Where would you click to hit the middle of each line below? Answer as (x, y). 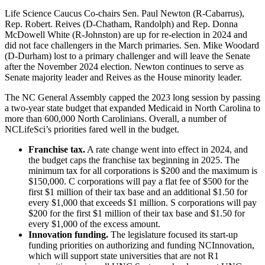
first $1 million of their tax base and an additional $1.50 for (138, 192)
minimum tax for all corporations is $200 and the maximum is (143, 170)
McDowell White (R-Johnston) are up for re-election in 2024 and (126, 34)
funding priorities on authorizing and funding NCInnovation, (141, 245)
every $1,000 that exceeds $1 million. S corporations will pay (143, 202)
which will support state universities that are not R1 (124, 256)
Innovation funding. (68, 234)
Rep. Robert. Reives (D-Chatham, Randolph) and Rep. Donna (121, 24)
